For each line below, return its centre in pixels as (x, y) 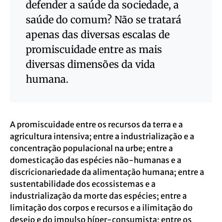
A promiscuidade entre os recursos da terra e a (96, 124)
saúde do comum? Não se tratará (104, 20)
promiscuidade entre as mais (94, 49)
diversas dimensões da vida (90, 64)
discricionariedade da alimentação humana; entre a (107, 172)
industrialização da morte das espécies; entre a (98, 196)
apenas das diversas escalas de (98, 34)
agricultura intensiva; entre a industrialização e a (102, 136)
